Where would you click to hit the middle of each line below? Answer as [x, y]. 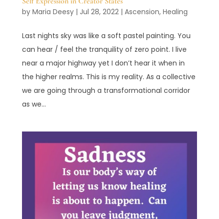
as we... [34, 104]
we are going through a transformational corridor [106, 91]
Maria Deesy [53, 12]
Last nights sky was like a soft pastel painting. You [106, 36]
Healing [175, 12]
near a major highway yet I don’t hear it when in [103, 63]
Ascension [142, 12]
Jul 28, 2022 [99, 12]
